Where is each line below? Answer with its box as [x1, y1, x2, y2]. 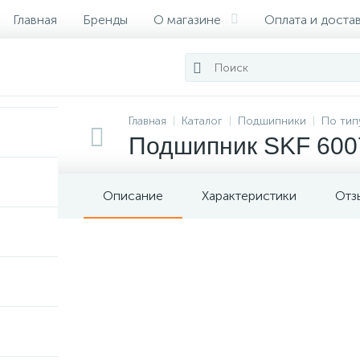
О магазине [153, 11, 221, 27]
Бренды [83, 11, 128, 27]
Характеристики [202, 188, 297, 203]
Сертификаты [13, 50, 92, 66]
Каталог [182, 114, 223, 128]
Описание [103, 188, 163, 203]
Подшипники [238, 114, 306, 128]
